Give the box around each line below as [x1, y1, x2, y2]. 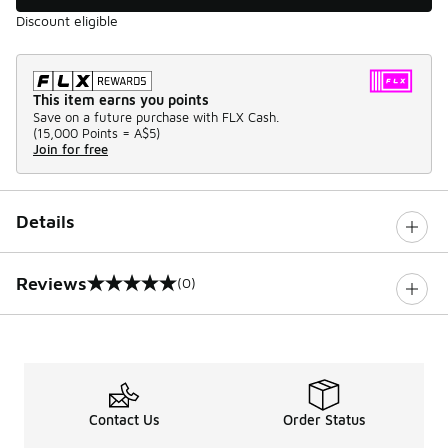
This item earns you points [33, 90, 209, 108]
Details [16, 210, 75, 232]
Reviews [16, 272, 87, 294]
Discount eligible [16, 11, 118, 29]
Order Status [282, 410, 366, 428]
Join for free [33, 140, 108, 157]
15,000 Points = [37, 124, 130, 141]
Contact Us [88, 410, 160, 428]
